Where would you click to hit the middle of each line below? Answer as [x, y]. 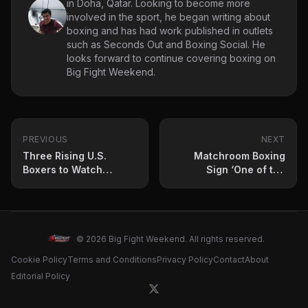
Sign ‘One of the [246, 170]
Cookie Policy [39, 260]
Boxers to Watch [63, 170]
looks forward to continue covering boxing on [171, 58]
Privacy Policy [185, 260]
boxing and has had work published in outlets [170, 31]
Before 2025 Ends [66, 184]
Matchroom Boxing [240, 156]
